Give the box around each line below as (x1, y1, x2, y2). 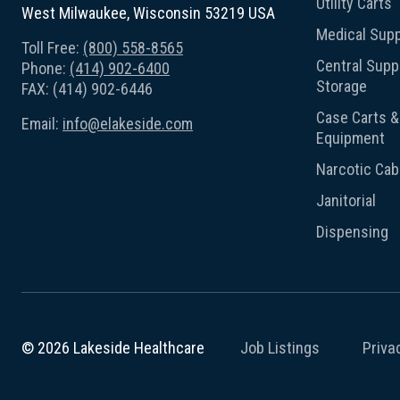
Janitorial (316, 190, 376, 210)
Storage (316, 76, 367, 96)
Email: (21, 113, 62, 133)
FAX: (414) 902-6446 (21, 79, 153, 98)
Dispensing (316, 221, 388, 241)
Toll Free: (21, 37, 83, 57)
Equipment (316, 128, 385, 147)
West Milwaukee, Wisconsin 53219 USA (21, 3, 275, 22)
